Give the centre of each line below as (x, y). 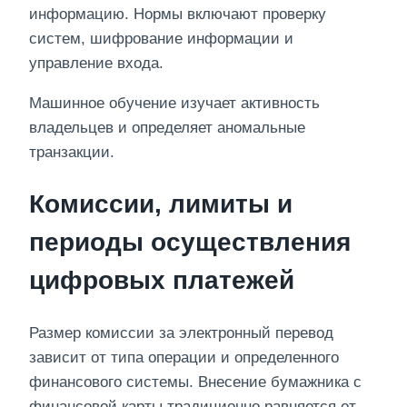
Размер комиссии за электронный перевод (181, 333)
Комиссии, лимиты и (161, 203)
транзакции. (72, 152)
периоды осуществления (190, 242)
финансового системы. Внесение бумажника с (195, 382)
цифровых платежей (162, 280)
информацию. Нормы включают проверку (178, 14)
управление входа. (96, 63)
